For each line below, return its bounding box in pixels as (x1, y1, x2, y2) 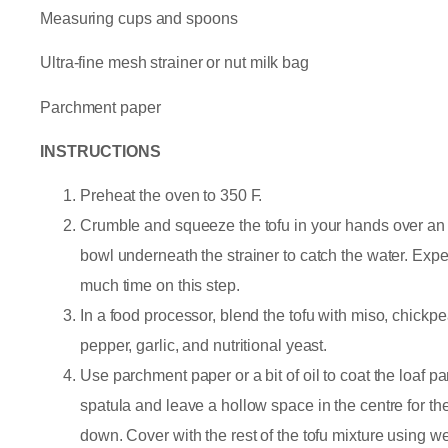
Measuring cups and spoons (40, 9, 238, 27)
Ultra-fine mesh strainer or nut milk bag (40, 54, 309, 72)
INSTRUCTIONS (40, 142, 161, 160)
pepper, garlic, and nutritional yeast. (80, 337, 332, 355)
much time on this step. (80, 277, 240, 295)
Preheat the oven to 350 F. (80, 187, 267, 205)
